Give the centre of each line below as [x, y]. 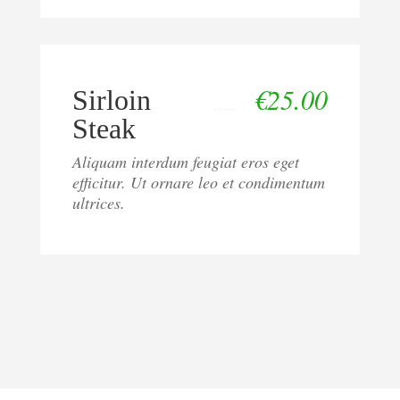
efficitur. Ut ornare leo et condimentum [198, 182]
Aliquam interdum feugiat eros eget [185, 161]
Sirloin [111, 100]
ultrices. [98, 202]
